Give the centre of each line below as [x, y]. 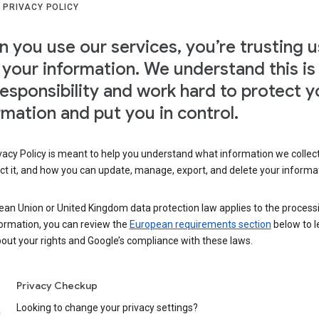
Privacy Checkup [57, 286]
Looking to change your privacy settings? [107, 308]
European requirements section [200, 225]
